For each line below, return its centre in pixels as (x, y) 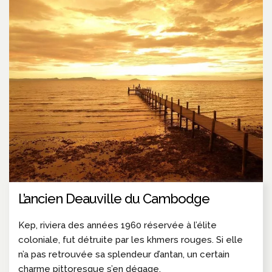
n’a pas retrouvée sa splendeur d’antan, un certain (124, 254)
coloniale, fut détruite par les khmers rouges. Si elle (131, 240)
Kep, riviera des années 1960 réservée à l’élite (117, 225)
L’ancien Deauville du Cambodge (114, 198)
